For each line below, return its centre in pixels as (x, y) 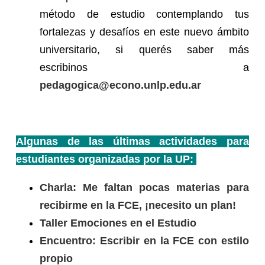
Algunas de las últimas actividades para (132, 142)
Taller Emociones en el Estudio (118, 223)
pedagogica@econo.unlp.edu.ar (120, 85)
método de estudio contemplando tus (144, 14)
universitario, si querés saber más (144, 50)
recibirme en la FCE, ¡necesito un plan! (138, 205)
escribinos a (144, 68)
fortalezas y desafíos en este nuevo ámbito (144, 32)
